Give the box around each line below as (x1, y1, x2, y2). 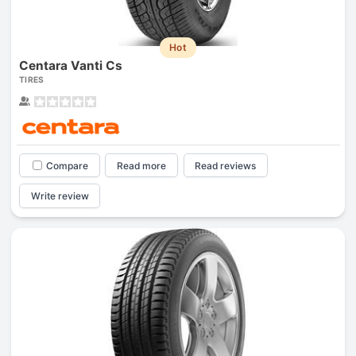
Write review (30, 190, 89, 203)
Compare (45, 159, 88, 172)
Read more (117, 159, 167, 172)
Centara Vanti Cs (18, 57, 122, 73)
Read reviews (195, 159, 257, 172)
